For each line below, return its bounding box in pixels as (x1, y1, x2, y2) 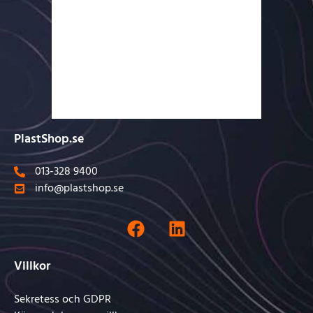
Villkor (14, 256, 50, 277)
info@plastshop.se (35, 180, 124, 198)
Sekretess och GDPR (14, 290, 111, 309)
